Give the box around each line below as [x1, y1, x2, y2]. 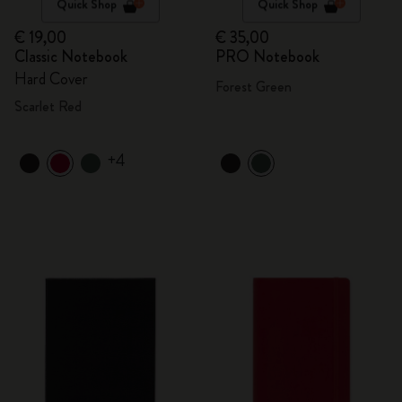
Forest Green [215, 76, 292, 97]
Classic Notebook [14, 45, 127, 68]
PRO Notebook [215, 45, 319, 68]
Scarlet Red [14, 96, 82, 117]
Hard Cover [14, 67, 88, 91]
